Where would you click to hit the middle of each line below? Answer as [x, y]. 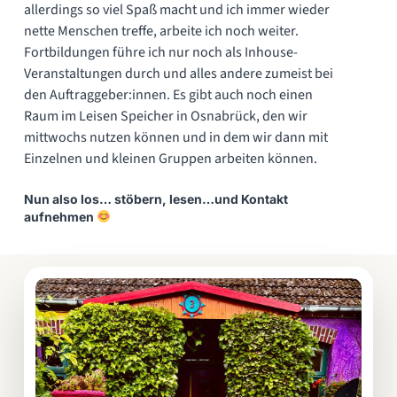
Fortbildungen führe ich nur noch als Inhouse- [160, 52]
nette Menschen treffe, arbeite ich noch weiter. [161, 31]
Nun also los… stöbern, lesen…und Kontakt [156, 198]
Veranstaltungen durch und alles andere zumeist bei [178, 73]
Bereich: [222, 276]
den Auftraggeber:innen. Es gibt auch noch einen [168, 94]
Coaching [225, 340]
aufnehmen [60, 216]
